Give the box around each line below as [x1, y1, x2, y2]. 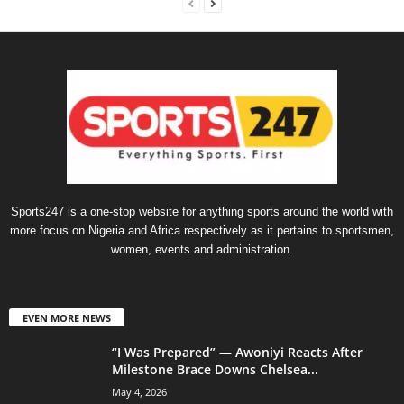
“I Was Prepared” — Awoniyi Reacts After [112, 344, 363, 362]
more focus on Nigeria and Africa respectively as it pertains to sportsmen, [10, 223, 394, 237]
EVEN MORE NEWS [23, 311, 111, 326]
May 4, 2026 [112, 385, 167, 399]
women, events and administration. [111, 242, 293, 256]
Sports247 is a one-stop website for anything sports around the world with [11, 204, 393, 218]
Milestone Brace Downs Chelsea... [112, 361, 318, 379]
